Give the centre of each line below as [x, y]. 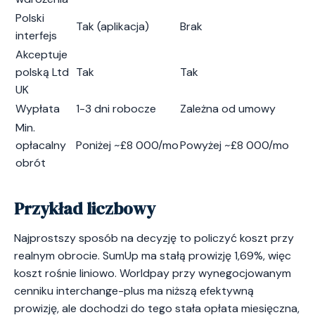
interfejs [36, 36]
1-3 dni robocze [116, 109]
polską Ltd [42, 72]
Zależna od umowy [228, 109]
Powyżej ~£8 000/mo [234, 146]
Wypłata [38, 109]
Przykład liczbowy [85, 209]
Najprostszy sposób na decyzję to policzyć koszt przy [154, 238]
